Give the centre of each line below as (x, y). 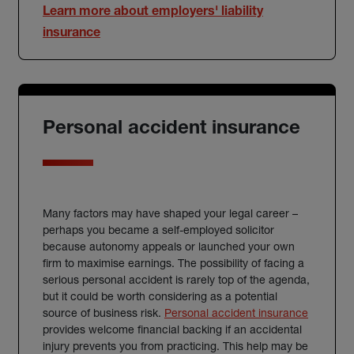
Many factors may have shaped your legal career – (170, 213)
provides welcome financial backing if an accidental (172, 329)
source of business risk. (104, 313)
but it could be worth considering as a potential (160, 296)
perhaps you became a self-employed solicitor (158, 230)
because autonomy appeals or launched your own (169, 246)
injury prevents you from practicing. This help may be (175, 346)
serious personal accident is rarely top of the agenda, (176, 279)
